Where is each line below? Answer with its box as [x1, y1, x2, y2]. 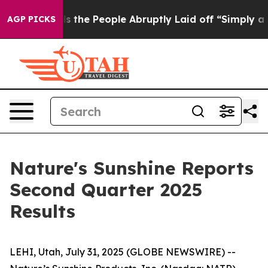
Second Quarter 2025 [10, 178, 202, 201]
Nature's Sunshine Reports [10, 157, 254, 179]
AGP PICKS [7, 14, 56, 25]
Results [10, 200, 75, 223]
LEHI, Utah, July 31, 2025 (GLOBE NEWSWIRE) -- [10, 246, 236, 258]
